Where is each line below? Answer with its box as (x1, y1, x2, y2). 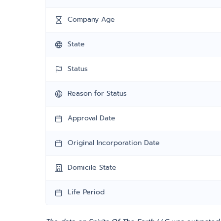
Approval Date (68, 113, 115, 123)
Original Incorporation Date (68, 138, 160, 148)
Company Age (68, 14, 115, 25)
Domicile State (68, 162, 116, 173)
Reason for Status (68, 88, 127, 99)
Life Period (68, 187, 105, 197)
